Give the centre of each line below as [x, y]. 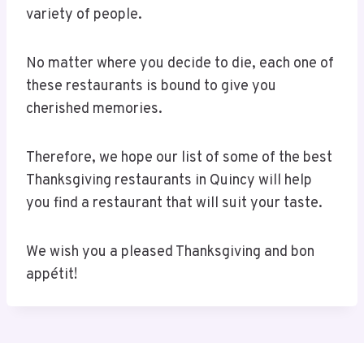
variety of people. [84, 15]
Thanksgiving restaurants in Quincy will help [169, 181]
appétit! [53, 275]
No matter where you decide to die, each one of [180, 64]
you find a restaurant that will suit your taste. [174, 204]
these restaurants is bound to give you [151, 87]
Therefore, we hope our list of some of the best [179, 158]
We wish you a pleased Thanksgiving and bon [170, 253]
